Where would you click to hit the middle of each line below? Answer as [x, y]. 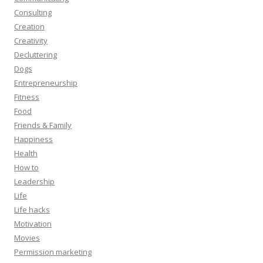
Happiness [33, 139]
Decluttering [36, 54]
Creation [29, 26]
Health [26, 153]
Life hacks [32, 209]
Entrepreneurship [46, 82]
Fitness [27, 97]
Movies [27, 237]
